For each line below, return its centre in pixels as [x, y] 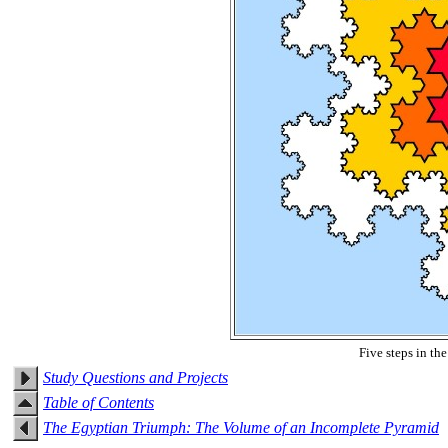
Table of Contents [98, 402]
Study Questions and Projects [135, 377]
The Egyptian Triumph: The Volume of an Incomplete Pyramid [241, 427]
